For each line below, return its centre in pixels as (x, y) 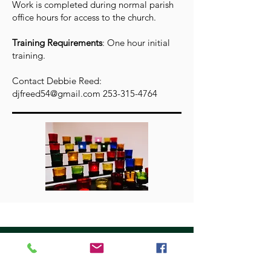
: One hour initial (136, 43)
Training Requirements (57, 43)
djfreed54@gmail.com (56, 93)
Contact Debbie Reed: (57, 81)
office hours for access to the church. (84, 17)
